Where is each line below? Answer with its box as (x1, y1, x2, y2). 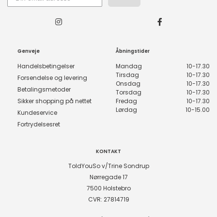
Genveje (17, 47, 40, 55)
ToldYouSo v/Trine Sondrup (68, 162, 149, 170)
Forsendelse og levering (17, 74, 87, 82)
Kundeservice (17, 108, 57, 117)
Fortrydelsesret (17, 120, 60, 128)
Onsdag (116, 79, 140, 88)
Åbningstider (116, 47, 150, 55)
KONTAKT (96, 148, 121, 155)
